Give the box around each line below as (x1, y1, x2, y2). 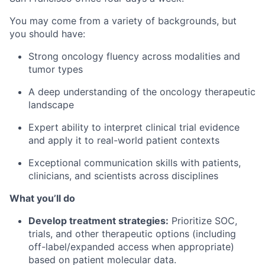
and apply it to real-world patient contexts (28, 134, 219, 146)
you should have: (9, 28, 85, 40)
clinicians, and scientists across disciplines (28, 170, 218, 182)
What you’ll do (9, 192, 75, 204)
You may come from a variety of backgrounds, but (9, 15, 237, 27)
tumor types (28, 63, 83, 75)
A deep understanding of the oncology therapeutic (28, 86, 256, 98)
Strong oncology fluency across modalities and (28, 50, 240, 62)
